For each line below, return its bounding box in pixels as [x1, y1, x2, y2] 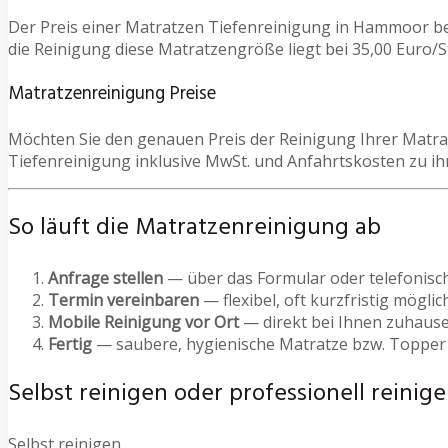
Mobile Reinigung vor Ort [48, 311, 239, 334]
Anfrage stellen [48, 267, 163, 290]
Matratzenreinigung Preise [8, 78, 216, 109]
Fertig [48, 333, 92, 356]
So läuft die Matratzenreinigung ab [8, 209, 381, 248]
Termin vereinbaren [48, 289, 199, 312]
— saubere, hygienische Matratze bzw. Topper [92, 333, 446, 356]
